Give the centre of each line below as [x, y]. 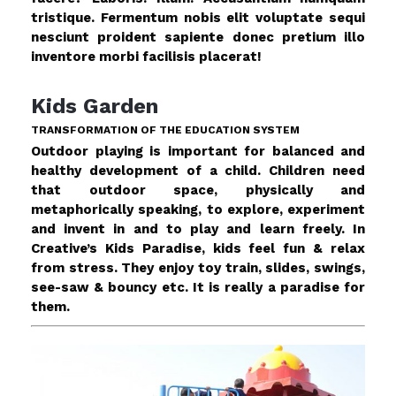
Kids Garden [95, 106]
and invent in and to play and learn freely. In [198, 229]
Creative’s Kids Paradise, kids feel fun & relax [198, 248]
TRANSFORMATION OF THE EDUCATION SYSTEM [165, 130]
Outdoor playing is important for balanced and [198, 151]
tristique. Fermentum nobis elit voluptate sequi [198, 18]
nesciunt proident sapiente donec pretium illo [198, 37]
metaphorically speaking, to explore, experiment [198, 209]
